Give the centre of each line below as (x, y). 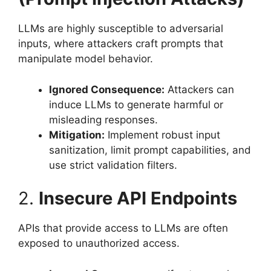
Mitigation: (77, 135)
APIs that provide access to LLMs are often (123, 228)
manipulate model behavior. (86, 59)
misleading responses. (103, 119)
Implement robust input (162, 135)
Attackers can (199, 89)
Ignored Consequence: (107, 89)
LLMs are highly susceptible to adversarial (121, 28)
